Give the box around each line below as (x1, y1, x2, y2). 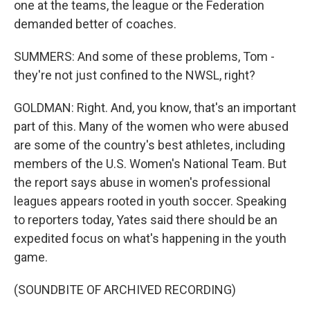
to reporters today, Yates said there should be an (14, 212, 277, 227)
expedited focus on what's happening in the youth (14, 231, 286, 246)
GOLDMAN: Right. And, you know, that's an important (14, 100, 296, 115)
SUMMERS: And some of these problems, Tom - (14, 49, 275, 64)
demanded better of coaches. (14, 17, 176, 31)
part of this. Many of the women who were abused (14, 119, 289, 134)
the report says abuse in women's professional (14, 175, 271, 190)
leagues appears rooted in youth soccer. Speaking (14, 194, 286, 208)
